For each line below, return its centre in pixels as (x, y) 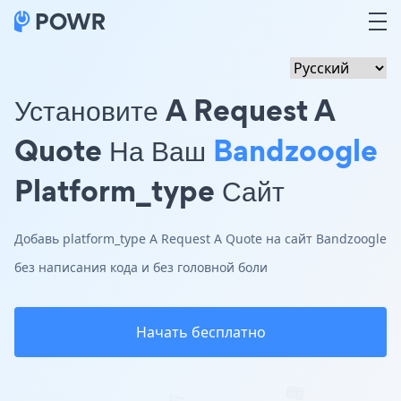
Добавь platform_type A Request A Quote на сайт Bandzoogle (200, 239)
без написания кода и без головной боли (141, 267)
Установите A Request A (175, 110)
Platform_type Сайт (149, 190)
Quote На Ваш (114, 150)
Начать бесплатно (200, 332)
